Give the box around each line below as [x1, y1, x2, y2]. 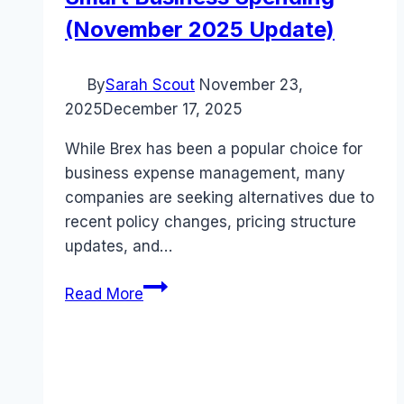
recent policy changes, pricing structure [65, 213, 356, 232]
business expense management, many [65, 164, 345, 183]
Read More [65, 285, 143, 304]
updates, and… [65, 237, 172, 256]
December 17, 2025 [103, 100, 243, 119]
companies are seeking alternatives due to [65, 188, 374, 207]
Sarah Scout [106, 76, 195, 95]
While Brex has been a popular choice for [65, 140, 363, 159]
